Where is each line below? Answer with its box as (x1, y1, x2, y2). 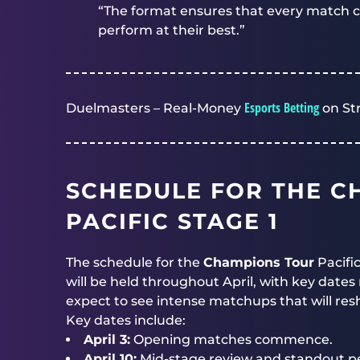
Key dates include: (66, 313, 186, 328)
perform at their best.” (98, 22, 245, 38)
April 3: (84, 332, 130, 347)
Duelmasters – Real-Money (66, 100, 244, 116)
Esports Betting (244, 99, 319, 117)
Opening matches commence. (130, 332, 333, 347)
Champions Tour (203, 255, 314, 270)
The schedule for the (66, 255, 203, 270)
